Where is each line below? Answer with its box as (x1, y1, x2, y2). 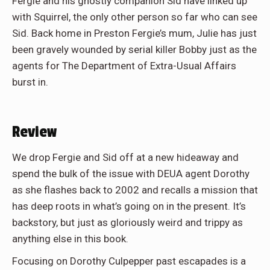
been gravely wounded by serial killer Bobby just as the (12, 43, 257, 56)
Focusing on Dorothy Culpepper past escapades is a (12, 255, 246, 268)
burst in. (12, 76, 48, 89)
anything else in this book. (12, 233, 128, 245)
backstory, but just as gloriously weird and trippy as (12, 216, 243, 229)
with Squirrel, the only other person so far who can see (12, 11, 257, 24)
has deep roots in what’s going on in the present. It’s (12, 200, 246, 213)
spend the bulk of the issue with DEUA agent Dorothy (12, 168, 250, 180)
